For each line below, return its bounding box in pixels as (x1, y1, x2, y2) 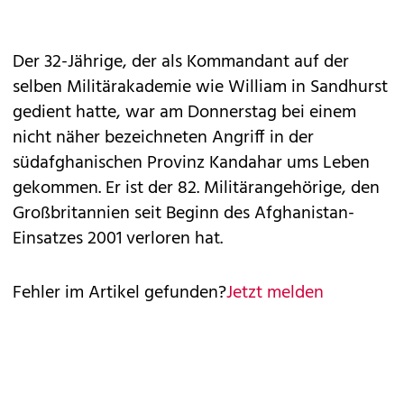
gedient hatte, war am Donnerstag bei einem (13, 98, 356, 128)
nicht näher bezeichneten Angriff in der (13, 124, 314, 153)
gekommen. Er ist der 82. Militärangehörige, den (13, 174, 380, 204)
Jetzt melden (226, 279, 324, 308)
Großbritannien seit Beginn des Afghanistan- (13, 199, 354, 229)
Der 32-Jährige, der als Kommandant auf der (13, 48, 349, 78)
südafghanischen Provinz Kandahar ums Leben (13, 149, 370, 179)
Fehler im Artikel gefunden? (13, 279, 226, 308)
